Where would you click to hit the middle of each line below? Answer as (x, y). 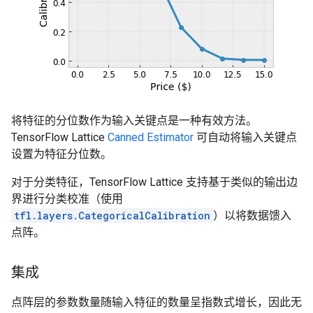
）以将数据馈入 (252, 215)
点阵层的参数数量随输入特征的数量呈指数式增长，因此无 (156, 302)
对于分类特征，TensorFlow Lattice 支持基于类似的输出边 (154, 182)
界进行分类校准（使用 (67, 198)
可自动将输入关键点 (245, 137)
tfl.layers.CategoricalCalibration (112, 215)
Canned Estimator (151, 137)
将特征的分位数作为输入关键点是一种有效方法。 (134, 120)
